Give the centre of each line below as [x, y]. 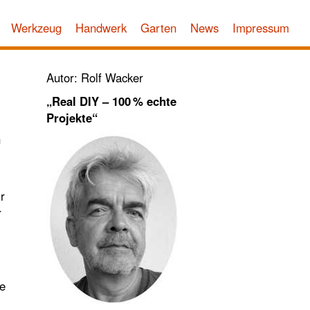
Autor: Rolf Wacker [95, 77]
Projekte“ [72, 118]
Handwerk [101, 28]
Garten [158, 28]
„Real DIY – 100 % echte [112, 101]
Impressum [261, 28]
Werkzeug [36, 28]
